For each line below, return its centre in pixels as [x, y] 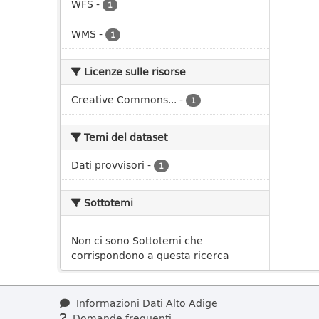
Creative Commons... [124, 99]
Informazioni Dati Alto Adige [146, 303]
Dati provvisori [108, 165]
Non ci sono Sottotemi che [137, 240]
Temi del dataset [124, 137]
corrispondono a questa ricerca [150, 255]
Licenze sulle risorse [134, 72]
